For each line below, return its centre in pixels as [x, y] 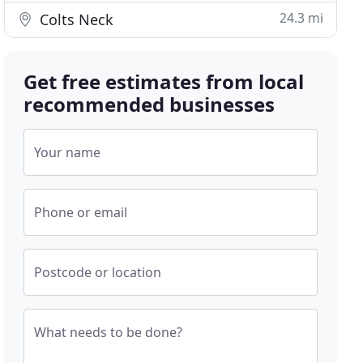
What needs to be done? [109, 332]
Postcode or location [98, 272]
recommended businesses [149, 104]
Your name [68, 152]
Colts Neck [75, 19]
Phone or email [81, 212]
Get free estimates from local [164, 81]
